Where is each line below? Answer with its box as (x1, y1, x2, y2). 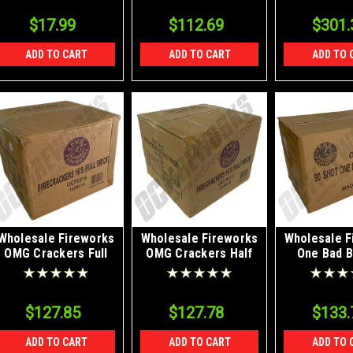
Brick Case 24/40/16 (143, 260, 255, 276)
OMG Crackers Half (146, 245, 253, 261)
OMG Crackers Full (4, 245, 108, 261)
